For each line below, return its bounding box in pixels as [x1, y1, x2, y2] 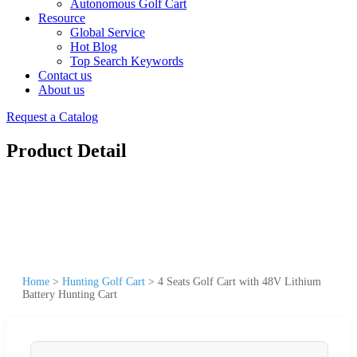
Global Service [70, 25, 145, 39]
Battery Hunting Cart [22, 288, 117, 300]
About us [38, 83, 84, 96]
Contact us [38, 69, 92, 82]
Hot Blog [70, 40, 117, 53]
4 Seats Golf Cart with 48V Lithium [158, 275, 321, 288]
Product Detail [6, 139, 127, 161]
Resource [38, 11, 85, 25]
